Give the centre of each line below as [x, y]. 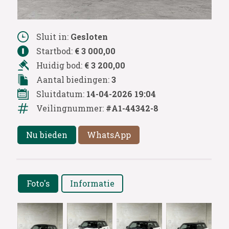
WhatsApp [109, 134]
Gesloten [89, 36]
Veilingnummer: [71, 108]
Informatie [92, 183]
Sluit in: [53, 36]
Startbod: [55, 51]
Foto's [38, 183]
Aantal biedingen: [74, 79]
